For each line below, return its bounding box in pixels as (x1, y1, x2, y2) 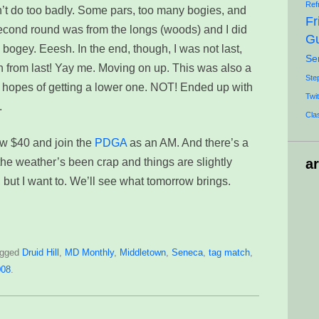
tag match (209, 247, 250, 258)
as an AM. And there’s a (127, 137, 249, 149)
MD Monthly (65, 247, 114, 258)
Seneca (172, 247, 203, 258)
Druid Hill (22, 247, 59, 258)
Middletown (120, 247, 166, 258)
